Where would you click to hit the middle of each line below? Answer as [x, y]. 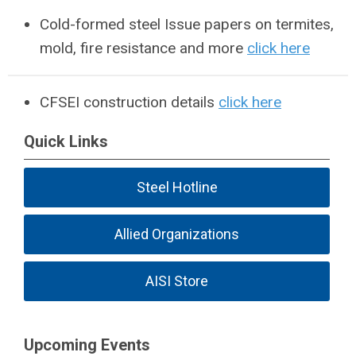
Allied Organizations [177, 234]
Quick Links [66, 141]
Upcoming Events [87, 345]
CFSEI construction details [129, 102]
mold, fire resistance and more [143, 48]
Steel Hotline [177, 187]
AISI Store [177, 281]
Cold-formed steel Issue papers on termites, [187, 24]
